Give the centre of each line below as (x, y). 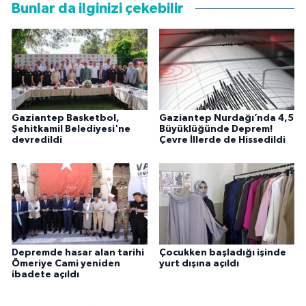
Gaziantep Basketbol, (66, 119)
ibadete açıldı (45, 275)
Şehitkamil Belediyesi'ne (71, 129)
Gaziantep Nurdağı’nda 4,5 (226, 119)
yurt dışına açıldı (199, 264)
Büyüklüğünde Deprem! (215, 129)
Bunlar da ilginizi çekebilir (98, 9)
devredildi (37, 140)
